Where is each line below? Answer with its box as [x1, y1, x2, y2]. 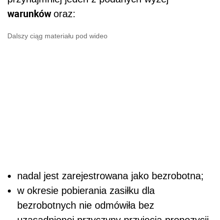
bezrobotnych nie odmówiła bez [17, 199, 154, 211]
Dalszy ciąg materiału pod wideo [7, 31, 108, 40]
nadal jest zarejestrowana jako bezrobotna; [17, 170, 204, 181]
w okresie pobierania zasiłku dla [17, 185, 155, 196]
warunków [7, 6, 54, 20]
